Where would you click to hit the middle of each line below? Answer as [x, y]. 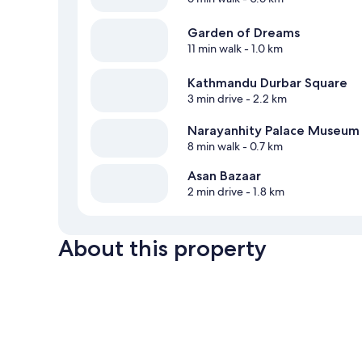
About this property [162, 248]
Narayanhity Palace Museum [274, 131]
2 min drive [215, 192]
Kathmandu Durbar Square [267, 83]
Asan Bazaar [224, 176]
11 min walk [215, 49]
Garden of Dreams [244, 33]
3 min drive [215, 99]
